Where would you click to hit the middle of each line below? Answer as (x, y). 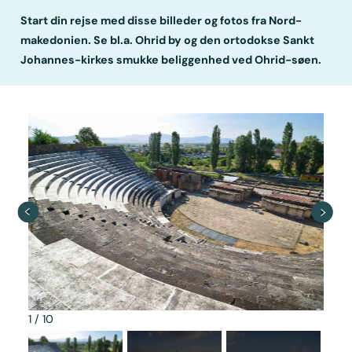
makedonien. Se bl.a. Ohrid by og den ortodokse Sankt (168, 40)
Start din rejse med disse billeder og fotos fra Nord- (161, 20)
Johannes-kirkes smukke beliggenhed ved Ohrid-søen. (171, 59)
